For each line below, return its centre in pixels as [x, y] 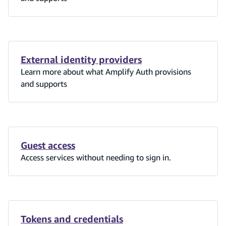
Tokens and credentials [72, 219]
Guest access [48, 145]
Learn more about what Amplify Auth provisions [106, 71]
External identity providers [81, 59]
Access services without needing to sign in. [96, 157]
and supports [44, 83]
